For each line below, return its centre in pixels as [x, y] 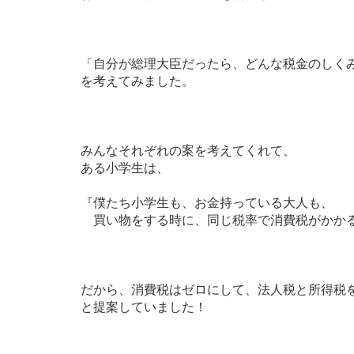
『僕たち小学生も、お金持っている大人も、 [207, 202]
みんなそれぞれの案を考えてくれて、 [188, 150]
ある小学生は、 [125, 168]
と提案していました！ [144, 307]
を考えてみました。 [137, 81]
